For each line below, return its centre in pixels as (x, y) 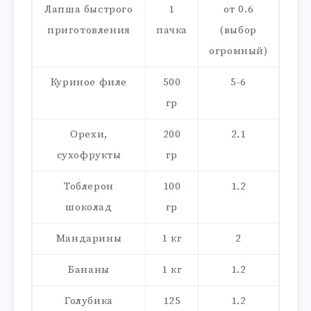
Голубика (89, 301)
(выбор (238, 30)
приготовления (89, 30)
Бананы (89, 269)
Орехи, (89, 134)
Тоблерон (89, 186)
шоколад (89, 207)
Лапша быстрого (89, 9)
